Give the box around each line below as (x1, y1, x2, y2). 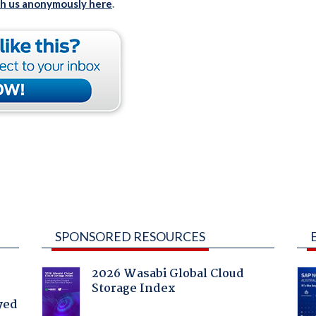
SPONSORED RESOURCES (54, 228, 205, 244)
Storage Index (91, 279, 176, 298)
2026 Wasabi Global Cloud (91, 264, 244, 284)
